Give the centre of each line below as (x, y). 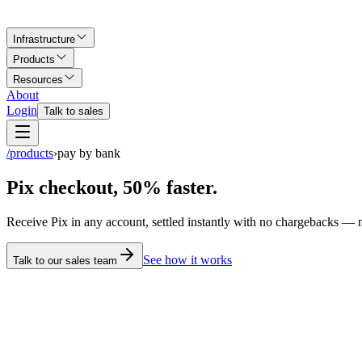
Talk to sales (74, 111)
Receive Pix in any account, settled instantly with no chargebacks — (182, 221)
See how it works (187, 259)
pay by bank (89, 153)
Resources (38, 80)
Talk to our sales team (65, 260)
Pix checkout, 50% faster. (112, 187)
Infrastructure (44, 39)
